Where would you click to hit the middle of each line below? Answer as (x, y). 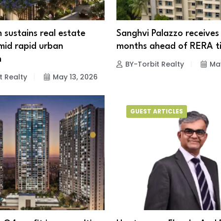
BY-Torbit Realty (155, 64)
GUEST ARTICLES (157, 111)
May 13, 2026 (75, 77)
